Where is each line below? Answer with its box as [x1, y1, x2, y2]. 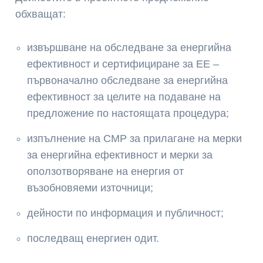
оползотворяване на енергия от [27, 166, 184, 178]
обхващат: [15, 8, 66, 21]
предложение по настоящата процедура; [27, 107, 230, 120]
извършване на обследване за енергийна [27, 42, 232, 54]
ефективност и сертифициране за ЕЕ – [27, 58, 220, 70]
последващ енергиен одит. [27, 232, 160, 245]
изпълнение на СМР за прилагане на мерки [27, 133, 242, 145]
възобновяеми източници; [27, 182, 154, 194]
